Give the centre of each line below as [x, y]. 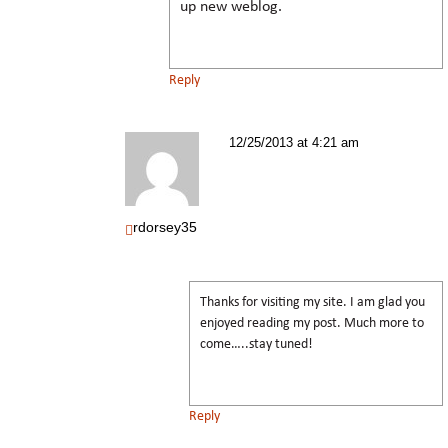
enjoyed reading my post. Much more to [312, 323]
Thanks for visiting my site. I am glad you [312, 302]
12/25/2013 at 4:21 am [294, 142]
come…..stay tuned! [256, 344]
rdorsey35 [165, 226]
